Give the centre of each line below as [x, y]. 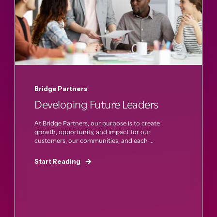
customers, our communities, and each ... [94, 140]
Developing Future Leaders [96, 104]
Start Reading [57, 161]
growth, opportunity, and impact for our [93, 132]
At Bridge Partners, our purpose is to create [97, 123]
